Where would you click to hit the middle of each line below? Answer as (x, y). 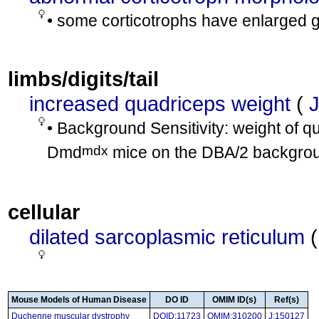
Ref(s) (287, 300)
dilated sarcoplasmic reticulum (167, 237)
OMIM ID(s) (235, 300)
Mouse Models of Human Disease (79, 300)
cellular (44, 212)
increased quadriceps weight (160, 104)
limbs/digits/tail (83, 79)
